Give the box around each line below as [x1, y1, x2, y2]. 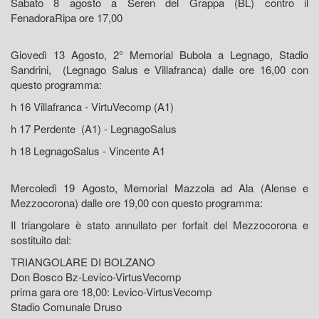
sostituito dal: [11, 232, 71, 248]
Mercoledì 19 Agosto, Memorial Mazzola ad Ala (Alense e [11, 180, 308, 196]
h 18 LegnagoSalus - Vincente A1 [11, 143, 165, 159]
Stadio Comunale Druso [11, 299, 122, 315]
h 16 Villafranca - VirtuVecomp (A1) [11, 99, 174, 115]
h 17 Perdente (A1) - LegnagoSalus [11, 121, 177, 137]
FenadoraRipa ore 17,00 [11, 10, 122, 26]
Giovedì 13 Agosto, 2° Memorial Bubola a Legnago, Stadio [11, 47, 308, 63]
